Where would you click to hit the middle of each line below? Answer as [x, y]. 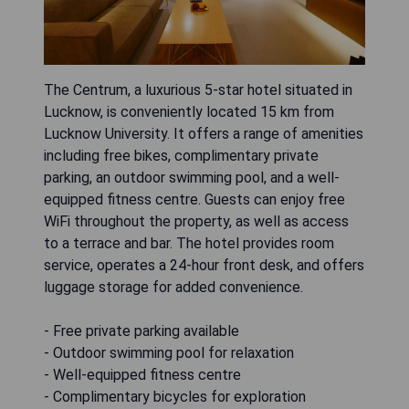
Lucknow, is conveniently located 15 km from [189, 111]
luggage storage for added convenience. [173, 287]
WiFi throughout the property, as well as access [196, 221]
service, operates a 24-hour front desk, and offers [204, 265]
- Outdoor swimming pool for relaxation [169, 352]
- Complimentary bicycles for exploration [175, 396]
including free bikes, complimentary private [181, 155]
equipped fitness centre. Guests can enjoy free [194, 199]
